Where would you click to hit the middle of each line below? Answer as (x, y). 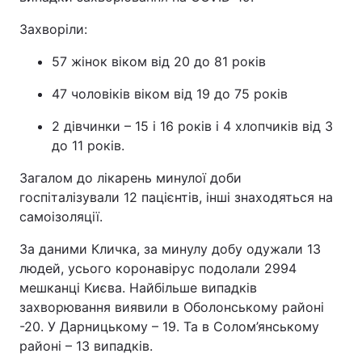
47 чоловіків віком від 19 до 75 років (170, 94)
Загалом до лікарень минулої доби (130, 178)
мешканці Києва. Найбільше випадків (138, 288)
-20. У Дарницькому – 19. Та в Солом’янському (169, 326)
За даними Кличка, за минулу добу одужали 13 (170, 249)
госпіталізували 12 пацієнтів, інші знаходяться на (176, 197)
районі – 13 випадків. (86, 346)
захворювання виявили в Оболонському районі (172, 307)
